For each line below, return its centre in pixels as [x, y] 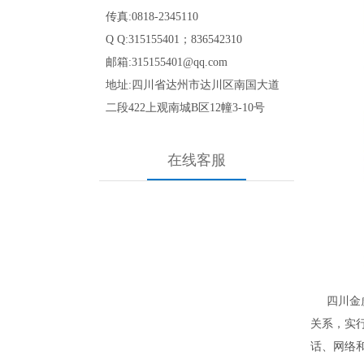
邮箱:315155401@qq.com [170, 62]
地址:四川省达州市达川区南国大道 [193, 85]
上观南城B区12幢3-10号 [205, 108]
